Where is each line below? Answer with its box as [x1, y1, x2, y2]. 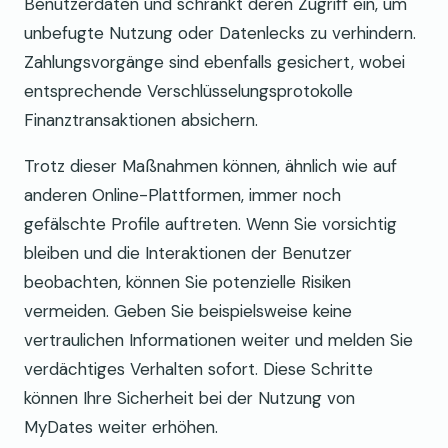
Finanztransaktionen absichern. [24, 108, 258, 131]
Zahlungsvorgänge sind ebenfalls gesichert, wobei [24, 50, 405, 73]
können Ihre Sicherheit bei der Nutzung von [24, 386, 355, 409]
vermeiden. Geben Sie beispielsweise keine [24, 299, 352, 322]
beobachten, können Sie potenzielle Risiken [24, 270, 351, 293]
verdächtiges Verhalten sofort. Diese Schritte [24, 357, 373, 380]
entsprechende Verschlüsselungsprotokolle [24, 79, 353, 102]
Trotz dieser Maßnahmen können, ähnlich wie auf [24, 154, 397, 177]
